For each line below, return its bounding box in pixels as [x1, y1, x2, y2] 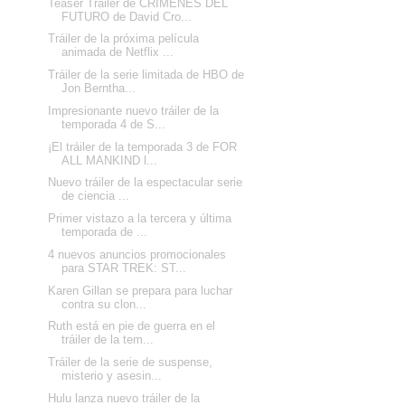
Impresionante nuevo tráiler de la [48, 103, 220, 118]
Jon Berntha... [61, 81, 137, 96]
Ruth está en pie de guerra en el [48, 319, 216, 334]
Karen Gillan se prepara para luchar [48, 283, 233, 297]
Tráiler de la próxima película [48, 32, 200, 46]
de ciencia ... [61, 189, 130, 203]
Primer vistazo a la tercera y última [48, 212, 232, 226]
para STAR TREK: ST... [61, 260, 187, 275]
